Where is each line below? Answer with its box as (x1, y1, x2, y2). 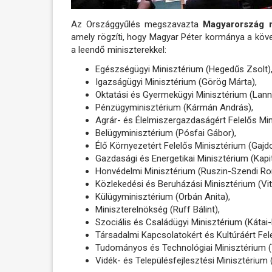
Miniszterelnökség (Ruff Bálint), (95, 203, 220, 215)
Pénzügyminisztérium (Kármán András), (95, 101, 253, 113)
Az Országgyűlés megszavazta (71, 19, 199, 30)
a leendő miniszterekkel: (71, 44, 166, 56)
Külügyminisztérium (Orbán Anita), (95, 191, 230, 202)
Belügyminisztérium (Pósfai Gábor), (95, 127, 236, 138)
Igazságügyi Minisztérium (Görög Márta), (95, 76, 257, 87)
